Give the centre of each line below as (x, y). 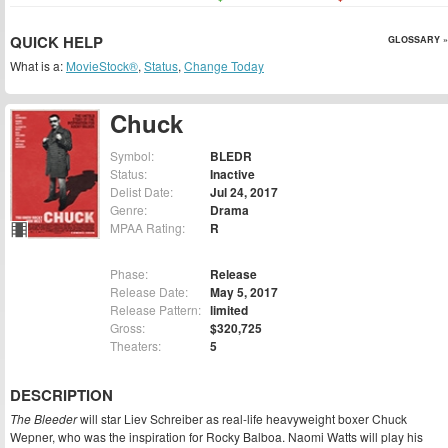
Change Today (224, 65)
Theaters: (135, 346)
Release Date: (149, 292)
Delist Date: (141, 192)
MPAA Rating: (147, 228)
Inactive (232, 174)
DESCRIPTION (61, 395)
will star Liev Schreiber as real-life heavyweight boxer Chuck (242, 419)
